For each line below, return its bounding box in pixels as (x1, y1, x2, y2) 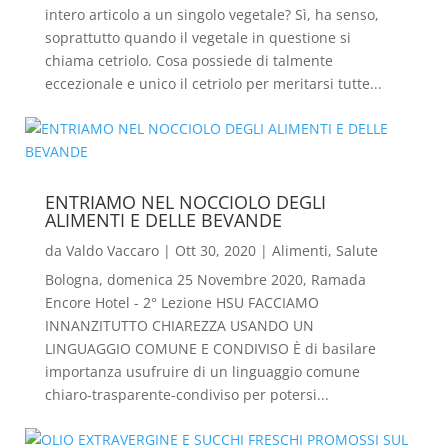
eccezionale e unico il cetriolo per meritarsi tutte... (44, 74, 382, 93)
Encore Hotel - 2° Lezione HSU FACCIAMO (44, 293, 319, 312)
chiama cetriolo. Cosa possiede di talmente (44, 51, 333, 70)
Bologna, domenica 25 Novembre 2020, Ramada (44, 270, 366, 289)
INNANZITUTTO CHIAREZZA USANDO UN (44, 316, 314, 335)
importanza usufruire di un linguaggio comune (44, 362, 360, 381)
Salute (335, 241, 378, 260)
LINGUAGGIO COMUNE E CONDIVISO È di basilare (44, 339, 376, 358)
